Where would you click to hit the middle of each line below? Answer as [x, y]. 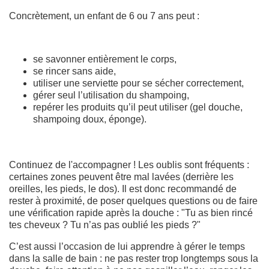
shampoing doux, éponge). [90, 119]
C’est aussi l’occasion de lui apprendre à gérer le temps [127, 246]
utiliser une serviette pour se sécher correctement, [138, 83]
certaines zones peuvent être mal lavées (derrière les [121, 177]
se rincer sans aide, [74, 71]
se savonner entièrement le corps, [105, 59]
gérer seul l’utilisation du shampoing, [111, 95]
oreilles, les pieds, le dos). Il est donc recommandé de [123, 189]
